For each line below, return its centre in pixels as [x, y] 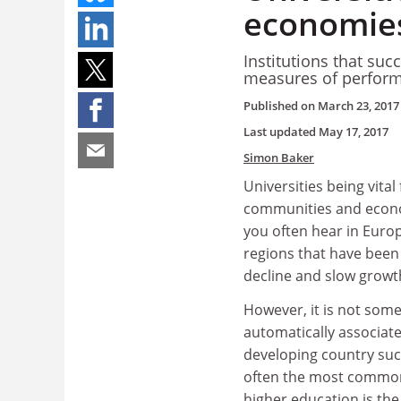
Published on [281, 106]
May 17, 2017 [354, 132]
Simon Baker [279, 158]
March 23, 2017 [358, 106]
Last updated [281, 132]
